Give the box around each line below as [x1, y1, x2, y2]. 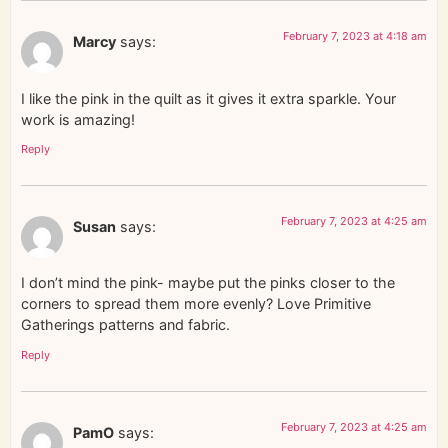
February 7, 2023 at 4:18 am [283, 29, 427, 44]
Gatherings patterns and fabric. [21, 316, 230, 334]
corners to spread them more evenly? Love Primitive [21, 295, 371, 313]
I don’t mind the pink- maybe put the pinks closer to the [21, 274, 395, 292]
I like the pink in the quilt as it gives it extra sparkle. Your [21, 89, 396, 107]
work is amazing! [21, 110, 135, 128]
